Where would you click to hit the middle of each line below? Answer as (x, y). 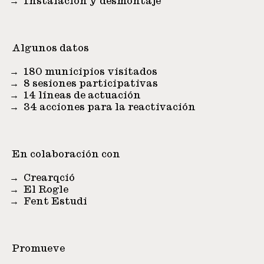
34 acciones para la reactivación (110, 107)
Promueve (38, 249)
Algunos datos (50, 48)
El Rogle (46, 190)
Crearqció (49, 178)
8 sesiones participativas (91, 84)
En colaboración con (66, 154)
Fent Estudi (55, 202)
